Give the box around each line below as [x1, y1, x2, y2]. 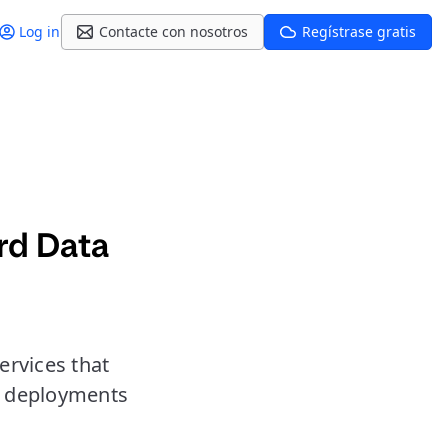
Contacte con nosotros [99, 22, 248, 41]
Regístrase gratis [302, 22, 416, 41]
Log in [19, 22, 60, 41]
